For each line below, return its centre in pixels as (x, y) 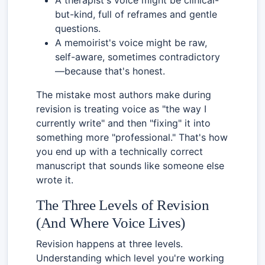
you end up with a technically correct (119, 151)
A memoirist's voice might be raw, (131, 42)
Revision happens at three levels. (109, 243)
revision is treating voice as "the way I (121, 109)
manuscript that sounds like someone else (130, 165)
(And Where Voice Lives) (111, 222)
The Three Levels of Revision (123, 205)
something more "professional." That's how (132, 137)
